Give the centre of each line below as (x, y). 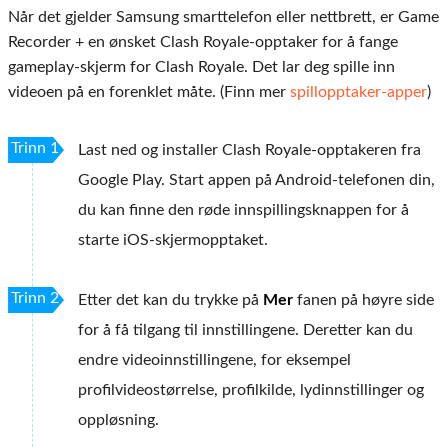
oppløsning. (118, 420)
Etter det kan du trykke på (170, 300)
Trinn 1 (35, 148)
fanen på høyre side (363, 300)
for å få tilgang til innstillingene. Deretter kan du (245, 330)
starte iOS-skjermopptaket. (173, 240)
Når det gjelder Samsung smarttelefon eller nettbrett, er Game (223, 17)
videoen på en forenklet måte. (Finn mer (149, 92)
